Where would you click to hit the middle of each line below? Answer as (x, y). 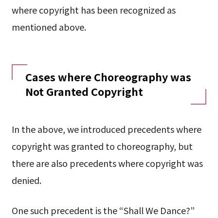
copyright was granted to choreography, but (102, 146)
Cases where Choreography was (108, 76)
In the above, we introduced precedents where (106, 129)
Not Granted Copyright (84, 91)
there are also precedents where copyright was (107, 163)
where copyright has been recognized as (93, 9)
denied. (26, 180)
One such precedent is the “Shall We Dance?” (103, 210)
